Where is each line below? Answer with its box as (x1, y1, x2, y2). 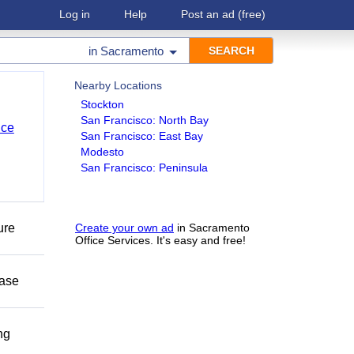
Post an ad (181, 8, 235, 21)
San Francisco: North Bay (81, 114, 209, 126)
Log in (59, 8, 90, 21)
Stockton (81, 98, 124, 111)
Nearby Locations (74, 79, 162, 92)
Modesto (81, 145, 124, 158)
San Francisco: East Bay (81, 130, 203, 142)
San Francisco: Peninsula (81, 161, 208, 174)
